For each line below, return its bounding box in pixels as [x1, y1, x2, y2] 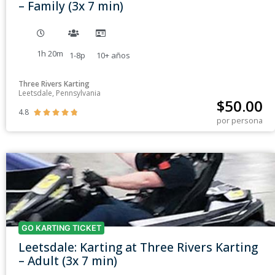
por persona [217, 115, 263, 126]
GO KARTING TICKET [21, 223, 101, 233]
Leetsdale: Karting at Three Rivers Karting [18, 239, 258, 256]
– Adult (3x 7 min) [18, 252, 117, 269]
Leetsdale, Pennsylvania [18, 88, 101, 99]
